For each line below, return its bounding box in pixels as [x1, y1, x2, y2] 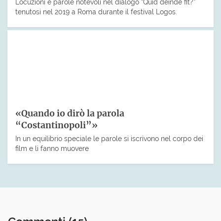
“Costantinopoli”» [15, 120, 98, 131]
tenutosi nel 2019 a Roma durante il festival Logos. [15, 7, 177, 16]
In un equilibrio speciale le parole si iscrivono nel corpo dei [15, 134, 203, 143]
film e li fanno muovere [15, 144, 89, 152]
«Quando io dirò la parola [15, 108, 124, 119]
